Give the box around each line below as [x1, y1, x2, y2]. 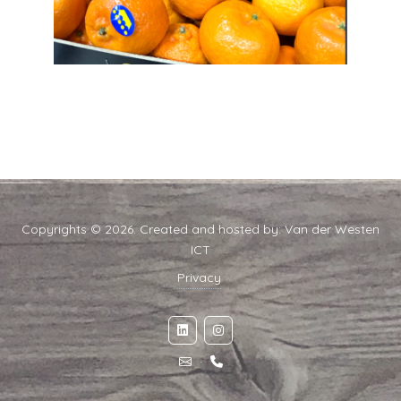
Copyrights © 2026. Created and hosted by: [21, 221, 285, 238]
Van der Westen [285, 221, 380, 238]
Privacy [176, 269, 221, 286]
